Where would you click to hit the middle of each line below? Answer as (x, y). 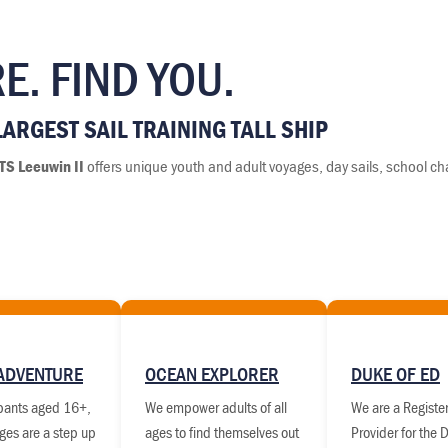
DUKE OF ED (395, 374)
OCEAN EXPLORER (212, 374)
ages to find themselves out (222, 432)
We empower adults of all (216, 407)
